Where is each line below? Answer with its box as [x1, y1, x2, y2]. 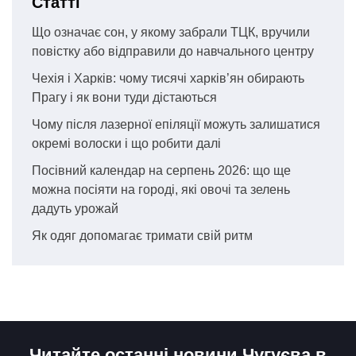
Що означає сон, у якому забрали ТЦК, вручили [32, 25, 310, 40]
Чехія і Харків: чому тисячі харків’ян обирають [32, 72, 304, 86]
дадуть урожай [32, 202, 118, 216]
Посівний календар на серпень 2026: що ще [32, 164, 291, 178]
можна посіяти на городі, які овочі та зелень [32, 183, 290, 197]
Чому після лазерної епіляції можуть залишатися [32, 118, 320, 132]
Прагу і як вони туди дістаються [32, 91, 217, 105]
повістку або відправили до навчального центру [32, 44, 314, 59]
